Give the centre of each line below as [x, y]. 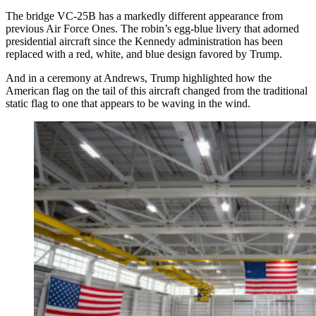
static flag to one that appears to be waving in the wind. [128, 103]
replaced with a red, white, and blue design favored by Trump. [144, 54]
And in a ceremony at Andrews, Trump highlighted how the [139, 78]
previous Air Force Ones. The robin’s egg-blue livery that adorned [152, 28]
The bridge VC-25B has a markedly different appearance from [144, 16]
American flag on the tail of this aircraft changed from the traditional [157, 90]
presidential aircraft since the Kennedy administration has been [144, 41]
